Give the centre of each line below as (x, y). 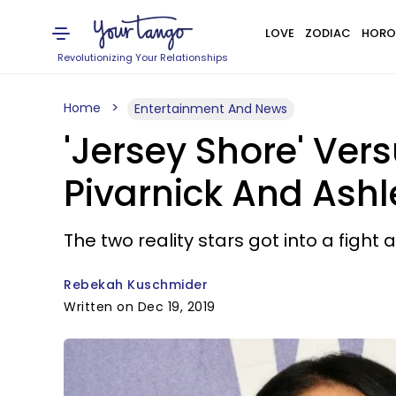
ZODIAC (327, 33)
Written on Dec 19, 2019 (140, 307)
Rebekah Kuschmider (136, 285)
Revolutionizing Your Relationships (143, 57)
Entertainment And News (211, 109)
